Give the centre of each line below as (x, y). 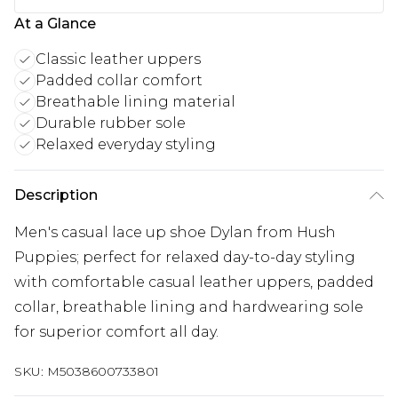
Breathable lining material (135, 102)
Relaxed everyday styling (126, 144)
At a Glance (55, 24)
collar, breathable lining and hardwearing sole (189, 307)
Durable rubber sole (111, 123)
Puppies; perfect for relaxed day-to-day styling (185, 257)
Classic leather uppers (118, 59)
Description (56, 195)
